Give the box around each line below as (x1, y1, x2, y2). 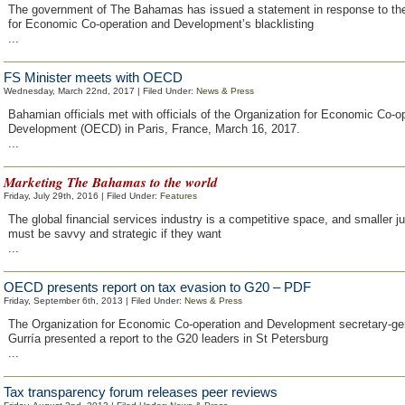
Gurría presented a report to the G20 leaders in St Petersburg (8, 332, 328, 345)
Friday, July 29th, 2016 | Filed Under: (4, 191, 160, 201)
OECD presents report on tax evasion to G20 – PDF (4, 279, 311, 295)
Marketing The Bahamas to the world (4, 173, 218, 192)
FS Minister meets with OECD (4, 70, 183, 85)
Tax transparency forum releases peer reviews (4, 384, 278, 400)
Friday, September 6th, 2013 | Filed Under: (4, 296, 184, 306)
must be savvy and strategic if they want (8, 227, 221, 240)
